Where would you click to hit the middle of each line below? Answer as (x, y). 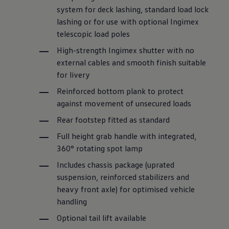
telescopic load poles (94, 34)
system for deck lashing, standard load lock (133, 9)
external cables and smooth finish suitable (132, 63)
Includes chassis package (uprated (116, 165)
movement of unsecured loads (138, 104)
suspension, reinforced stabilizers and (123, 177)
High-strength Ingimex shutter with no (126, 50)
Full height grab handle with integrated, (127, 136)
